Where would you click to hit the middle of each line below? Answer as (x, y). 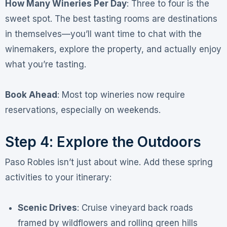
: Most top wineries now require (121, 95)
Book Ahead (31, 95)
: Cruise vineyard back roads (135, 207)
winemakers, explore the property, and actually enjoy (113, 49)
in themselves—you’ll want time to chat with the (103, 34)
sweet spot (27, 19)
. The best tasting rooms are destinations (134, 19)
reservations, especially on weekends (82, 110)
